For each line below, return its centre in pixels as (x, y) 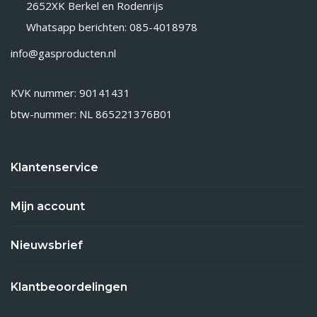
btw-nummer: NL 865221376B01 (92, 114)
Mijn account (48, 206)
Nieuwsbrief (47, 245)
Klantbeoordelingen (69, 287)
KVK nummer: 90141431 (70, 92)
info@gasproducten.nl (63, 53)
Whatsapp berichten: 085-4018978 (112, 27)
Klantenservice (54, 167)
